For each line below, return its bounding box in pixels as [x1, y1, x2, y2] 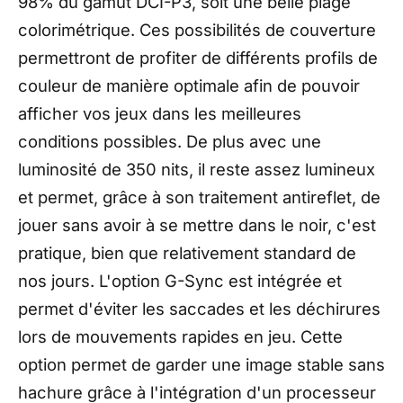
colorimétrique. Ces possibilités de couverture [18, 19, 376, 40]
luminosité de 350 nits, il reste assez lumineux [18, 158, 375, 179]
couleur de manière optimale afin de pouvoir [18, 75, 360, 95]
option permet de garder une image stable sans [18, 354, 385, 374]
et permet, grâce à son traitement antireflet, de [18, 186, 381, 207]
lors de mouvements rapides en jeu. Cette [18, 326, 343, 346]
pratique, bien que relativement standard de [18, 242, 356, 263]
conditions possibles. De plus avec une [18, 130, 321, 151]
